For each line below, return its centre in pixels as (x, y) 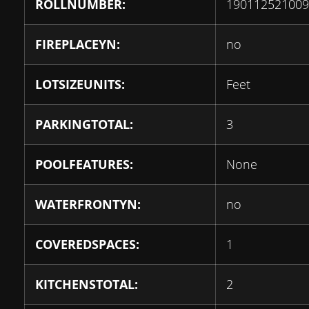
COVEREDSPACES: (87, 245)
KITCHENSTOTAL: (87, 285)
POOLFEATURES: (84, 165)
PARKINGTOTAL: (84, 124)
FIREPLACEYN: (78, 44)
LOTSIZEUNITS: (80, 84)
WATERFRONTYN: (88, 205)
